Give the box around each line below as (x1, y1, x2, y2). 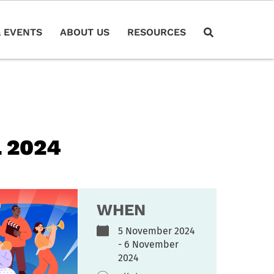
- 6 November (117, 238, 179, 250)
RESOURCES (127, 26, 186, 39)
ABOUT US (59, 26, 109, 39)
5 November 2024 (117, 224, 195, 237)
